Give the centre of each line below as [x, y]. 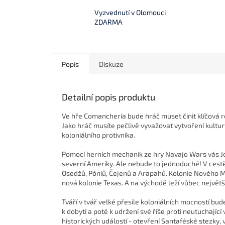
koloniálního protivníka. [98, 135]
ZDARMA [108, 22]
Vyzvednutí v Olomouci [130, 12]
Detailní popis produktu [108, 97]
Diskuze [111, 64]
